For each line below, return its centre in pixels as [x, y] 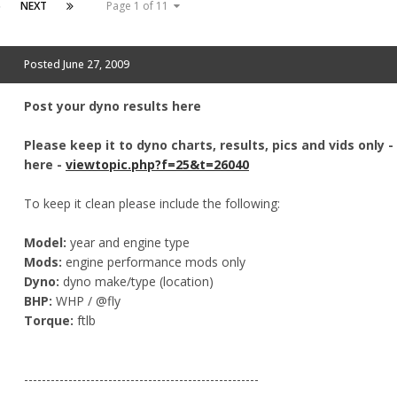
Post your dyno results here [113, 105]
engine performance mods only [156, 261]
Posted [43, 64]
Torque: [49, 320]
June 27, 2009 [96, 64]
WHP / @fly [86, 300]
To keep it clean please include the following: [152, 203]
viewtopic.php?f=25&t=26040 [157, 164]
